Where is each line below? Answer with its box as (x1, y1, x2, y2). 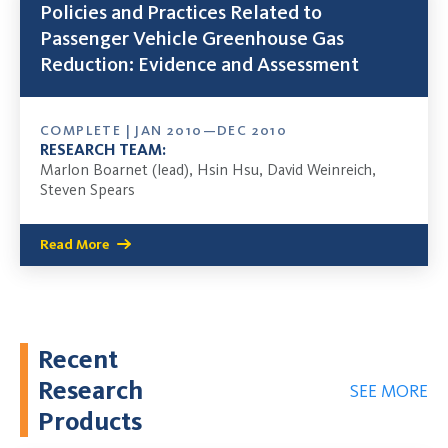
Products (38, 405, 142, 437)
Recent (38, 343, 118, 375)
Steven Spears (40, 180, 135, 200)
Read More (40, 236, 109, 254)
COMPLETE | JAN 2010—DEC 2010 (40, 122, 288, 140)
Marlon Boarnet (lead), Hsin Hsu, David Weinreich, (40, 160, 376, 180)
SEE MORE (350, 379, 428, 402)
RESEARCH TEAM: (40, 140, 166, 160)
